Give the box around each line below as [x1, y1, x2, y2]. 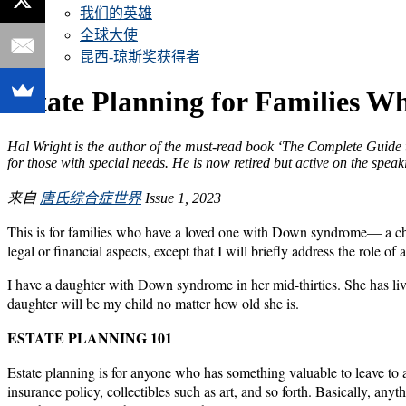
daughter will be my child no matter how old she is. [7, 293, 299, 313]
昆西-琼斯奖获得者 [80, 49, 200, 64]
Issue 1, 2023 [141, 189, 221, 206]
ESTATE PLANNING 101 [7, 326, 172, 348]
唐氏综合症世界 [40, 189, 141, 206]
